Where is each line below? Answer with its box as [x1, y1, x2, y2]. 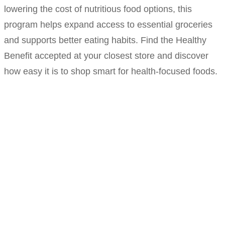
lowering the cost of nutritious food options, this [4, 4, 192, 15]
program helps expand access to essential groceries [4, 20, 212, 30]
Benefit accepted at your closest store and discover [4, 51, 208, 61]
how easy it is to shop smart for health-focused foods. [4, 66, 217, 77]
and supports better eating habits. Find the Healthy [4, 35, 206, 46]
